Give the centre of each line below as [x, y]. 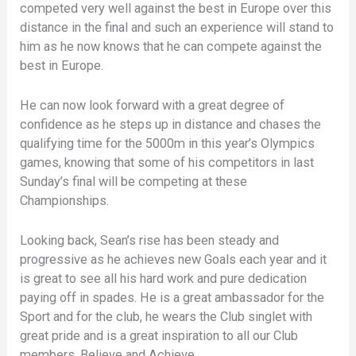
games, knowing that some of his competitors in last [167, 162]
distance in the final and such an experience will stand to [177, 27]
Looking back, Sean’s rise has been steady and [150, 241]
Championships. [65, 200]
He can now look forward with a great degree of [153, 105]
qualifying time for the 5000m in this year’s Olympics [168, 143]
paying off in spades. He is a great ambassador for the [172, 298]
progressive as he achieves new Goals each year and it [174, 260]
